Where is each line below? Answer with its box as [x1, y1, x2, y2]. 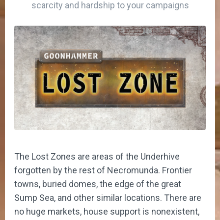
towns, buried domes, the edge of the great [14, 178, 181, 189]
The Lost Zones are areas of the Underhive [14, 151, 180, 162]
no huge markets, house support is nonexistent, [14, 206, 199, 217]
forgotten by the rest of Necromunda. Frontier [14, 165, 192, 175]
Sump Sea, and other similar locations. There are [14, 192, 201, 203]
